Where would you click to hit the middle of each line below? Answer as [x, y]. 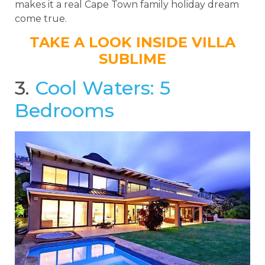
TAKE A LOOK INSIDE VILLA [132, 43]
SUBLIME [132, 59]
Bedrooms [64, 111]
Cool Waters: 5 [103, 88]
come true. [41, 18]
